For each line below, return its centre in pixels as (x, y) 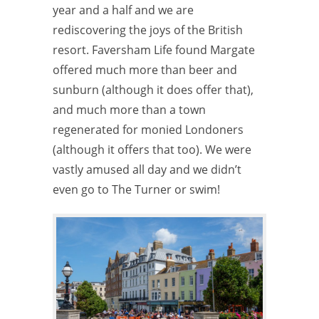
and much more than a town (129, 109)
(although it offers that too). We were (152, 149)
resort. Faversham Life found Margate (154, 49)
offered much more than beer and (145, 69)
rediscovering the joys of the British (148, 30)
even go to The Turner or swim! (136, 189)
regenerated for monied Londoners (148, 129)
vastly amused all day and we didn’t (147, 169)
